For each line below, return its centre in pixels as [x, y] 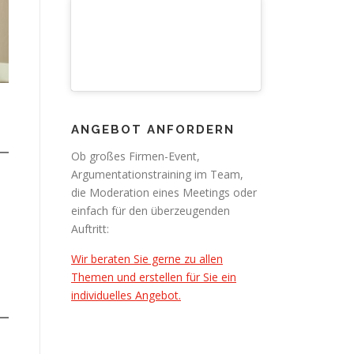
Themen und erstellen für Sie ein [154, 277]
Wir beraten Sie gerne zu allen [147, 259]
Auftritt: [90, 229]
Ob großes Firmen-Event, [136, 156]
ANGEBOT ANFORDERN [153, 130]
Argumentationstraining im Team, [157, 174]
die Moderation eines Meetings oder [164, 192]
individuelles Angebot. [126, 295]
